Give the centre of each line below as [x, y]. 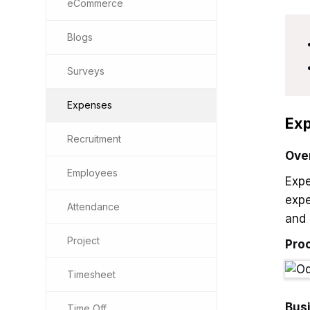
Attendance [93, 207]
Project [83, 240]
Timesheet [91, 274]
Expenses [90, 105]
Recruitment [94, 139]
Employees [92, 173]
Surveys [86, 71]
